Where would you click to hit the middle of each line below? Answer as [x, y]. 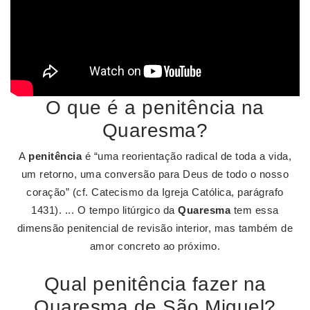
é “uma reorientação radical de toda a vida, [186, 156]
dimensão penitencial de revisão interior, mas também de [155, 228]
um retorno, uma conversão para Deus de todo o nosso [155, 174]
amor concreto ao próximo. [155, 246]
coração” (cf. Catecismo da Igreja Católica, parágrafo [155, 192]
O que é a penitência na [155, 108]
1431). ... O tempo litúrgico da [105, 210]
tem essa [255, 210]
